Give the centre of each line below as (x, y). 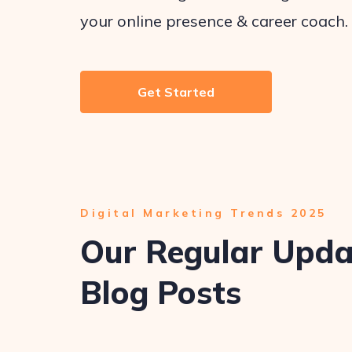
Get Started (176, 92)
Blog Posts (161, 292)
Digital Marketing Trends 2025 (203, 213)
